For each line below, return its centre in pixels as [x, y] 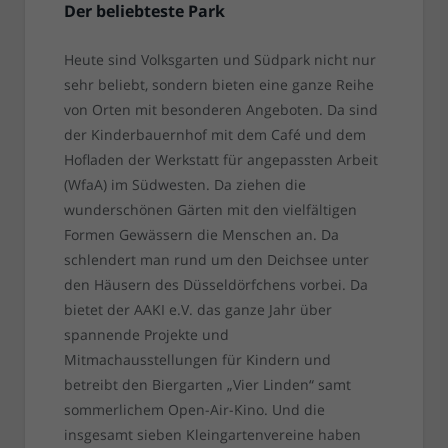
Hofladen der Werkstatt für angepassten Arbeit [220, 160]
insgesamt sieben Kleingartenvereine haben [212, 435]
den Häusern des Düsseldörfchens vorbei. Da [215, 285]
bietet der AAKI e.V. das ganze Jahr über [197, 310]
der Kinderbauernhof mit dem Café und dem [214, 135]
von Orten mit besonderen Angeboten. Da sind [220, 110]
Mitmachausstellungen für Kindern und [197, 360]
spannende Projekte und [146, 335]
